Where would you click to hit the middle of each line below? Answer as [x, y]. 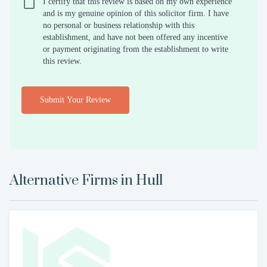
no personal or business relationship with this [119, 25]
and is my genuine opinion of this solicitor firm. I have [136, 13]
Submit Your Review [75, 100]
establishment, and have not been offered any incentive [135, 37]
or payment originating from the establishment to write [136, 49]
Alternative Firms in [71, 180]
